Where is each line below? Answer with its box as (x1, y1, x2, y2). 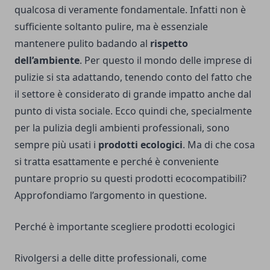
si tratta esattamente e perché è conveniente (14, 155, 219, 169)
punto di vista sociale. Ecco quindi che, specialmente (14, 104, 252, 118)
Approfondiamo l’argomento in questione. (14, 189, 207, 202)
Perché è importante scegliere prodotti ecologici (14, 220, 235, 234)
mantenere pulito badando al (14, 37, 150, 51)
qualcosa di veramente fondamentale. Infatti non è (14, 3, 246, 17)
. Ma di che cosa (183, 138, 255, 152)
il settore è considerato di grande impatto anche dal (14, 87, 251, 101)
